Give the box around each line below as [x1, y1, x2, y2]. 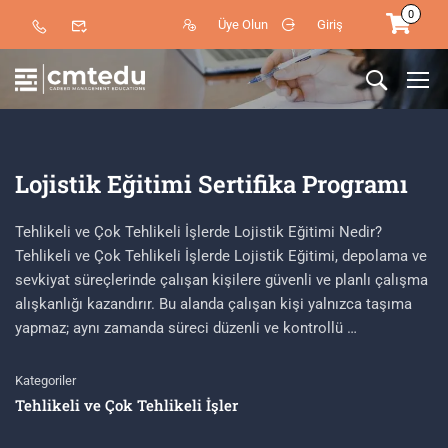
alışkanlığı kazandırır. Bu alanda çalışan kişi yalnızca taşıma [15, 295, 412, 314]
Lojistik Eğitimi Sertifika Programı [15, 168, 408, 201]
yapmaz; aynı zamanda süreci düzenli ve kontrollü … [15, 319, 357, 338]
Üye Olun [218, 16, 269, 32]
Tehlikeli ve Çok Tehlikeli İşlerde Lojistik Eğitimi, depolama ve [15, 247, 427, 266]
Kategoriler [15, 373, 76, 389]
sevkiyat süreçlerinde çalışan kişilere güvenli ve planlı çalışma [15, 271, 428, 290]
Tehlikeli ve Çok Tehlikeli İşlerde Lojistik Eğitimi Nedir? [15, 223, 382, 242]
